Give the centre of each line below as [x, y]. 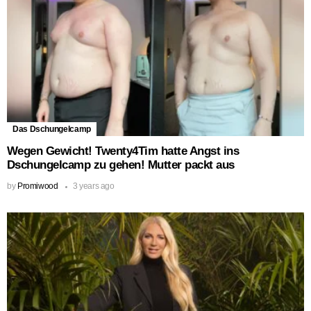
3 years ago [93, 186]
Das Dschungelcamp [52, 129]
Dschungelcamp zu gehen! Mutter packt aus [121, 165]
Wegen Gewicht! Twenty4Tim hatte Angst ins [123, 151]
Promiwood [37, 186]
